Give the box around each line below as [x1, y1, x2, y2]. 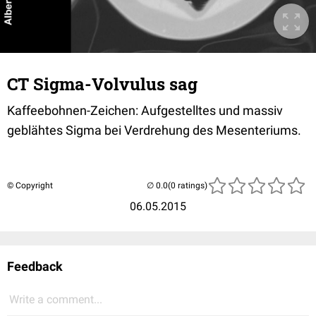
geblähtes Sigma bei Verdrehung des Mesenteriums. [7, 123, 301, 138]
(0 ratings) [168, 181, 207, 190]
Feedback [7, 259, 63, 274]
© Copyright [7, 181, 53, 190]
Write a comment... [9, 293, 102, 306]
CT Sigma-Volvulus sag [7, 73, 197, 95]
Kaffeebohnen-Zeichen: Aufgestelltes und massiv [7, 103, 283, 118]
